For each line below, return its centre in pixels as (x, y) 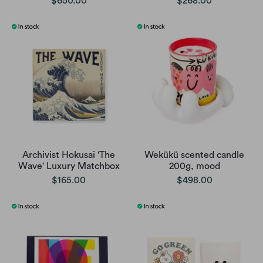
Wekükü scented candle (194, 155)
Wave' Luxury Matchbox (69, 166)
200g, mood (194, 166)
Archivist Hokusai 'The (69, 155)
